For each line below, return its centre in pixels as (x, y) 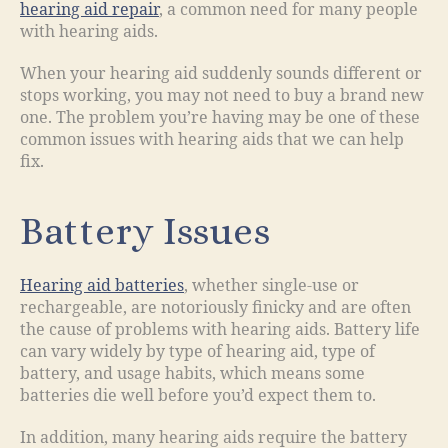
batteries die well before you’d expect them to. (198, 395)
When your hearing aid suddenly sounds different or (221, 73)
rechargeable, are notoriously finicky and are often (215, 307)
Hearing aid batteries (102, 285)
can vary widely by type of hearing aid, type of (197, 351)
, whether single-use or (271, 285)
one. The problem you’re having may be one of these (220, 117)
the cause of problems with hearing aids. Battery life (220, 329)
